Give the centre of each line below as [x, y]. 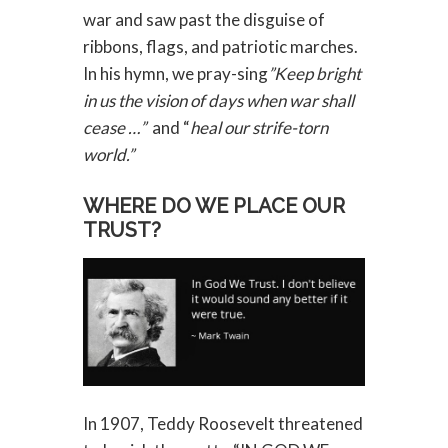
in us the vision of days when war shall [218, 101]
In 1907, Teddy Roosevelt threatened [222, 424]
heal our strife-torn [258, 128]
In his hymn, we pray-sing [175, 74]
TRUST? [121, 230]
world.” [108, 155]
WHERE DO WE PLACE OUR [213, 206]
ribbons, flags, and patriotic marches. [220, 47]
